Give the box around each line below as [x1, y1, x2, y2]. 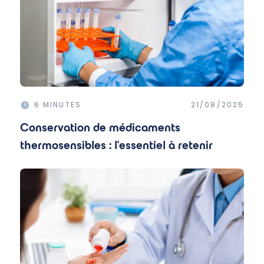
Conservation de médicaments [19, 121, 180, 134]
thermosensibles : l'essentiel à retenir [19, 138, 213, 151]
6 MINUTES [34, 100, 82, 110]
